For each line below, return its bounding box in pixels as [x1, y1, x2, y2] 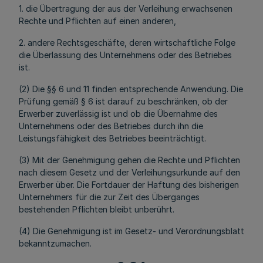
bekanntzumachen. [19, 238, 92, 248]
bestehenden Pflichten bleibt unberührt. [19, 204, 174, 214]
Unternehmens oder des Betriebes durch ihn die [19, 121, 203, 131]
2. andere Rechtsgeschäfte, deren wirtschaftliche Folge [19, 38, 235, 48]
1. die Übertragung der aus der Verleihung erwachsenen [19, 4, 232, 14]
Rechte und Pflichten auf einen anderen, [19, 16, 176, 26]
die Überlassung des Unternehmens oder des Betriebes [19, 50, 232, 60]
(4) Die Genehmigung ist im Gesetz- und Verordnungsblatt [19, 226, 244, 236]
